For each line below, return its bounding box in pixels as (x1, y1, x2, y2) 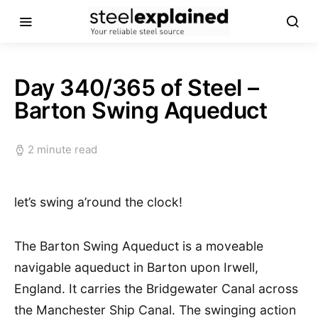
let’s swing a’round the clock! (14, 194, 182, 209)
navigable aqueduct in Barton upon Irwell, (14, 260, 258, 275)
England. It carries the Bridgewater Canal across (14, 281, 298, 296)
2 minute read (28, 143, 97, 156)
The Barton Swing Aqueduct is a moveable (14, 238, 263, 253)
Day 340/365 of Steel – (14, 74, 259, 102)
